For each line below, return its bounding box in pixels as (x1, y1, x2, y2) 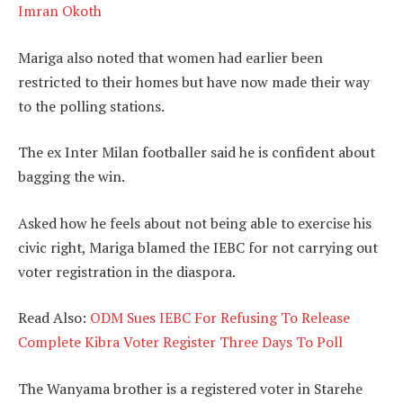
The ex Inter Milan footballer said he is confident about (18, 142, 375, 163)
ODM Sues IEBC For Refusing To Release (90, 308, 350, 328)
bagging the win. (18, 166, 125, 187)
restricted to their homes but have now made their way (18, 71, 370, 92)
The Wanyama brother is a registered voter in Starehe (18, 378, 363, 399)
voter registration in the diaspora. (18, 261, 236, 282)
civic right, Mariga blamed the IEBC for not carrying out (18, 237, 378, 257)
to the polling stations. (18, 95, 165, 116)
